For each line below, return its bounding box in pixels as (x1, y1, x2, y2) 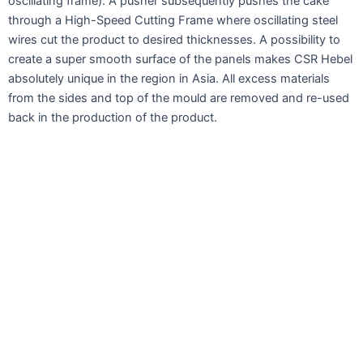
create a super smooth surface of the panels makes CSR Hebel (8, 52, 352, 67)
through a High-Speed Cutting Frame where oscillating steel (8, 13, 338, 28)
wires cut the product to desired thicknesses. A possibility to (8, 32, 340, 48)
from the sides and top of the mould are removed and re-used (8, 91, 349, 106)
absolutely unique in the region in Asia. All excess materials (8, 71, 330, 87)
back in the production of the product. (8, 110, 217, 126)
